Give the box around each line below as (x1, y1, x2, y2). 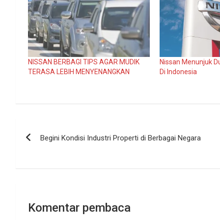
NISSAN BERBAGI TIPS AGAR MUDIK (28, 57, 139, 66)
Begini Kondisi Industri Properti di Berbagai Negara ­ (40, 133, 203, 142)
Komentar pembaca (28, 200, 131, 215)
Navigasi (15, 118, 75, 137)
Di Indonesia (160, 67, 197, 76)
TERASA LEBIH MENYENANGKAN (28, 67, 130, 76)
